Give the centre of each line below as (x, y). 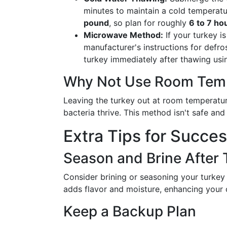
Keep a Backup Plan (130, 211)
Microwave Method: (123, 35)
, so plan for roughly (149, 23)
